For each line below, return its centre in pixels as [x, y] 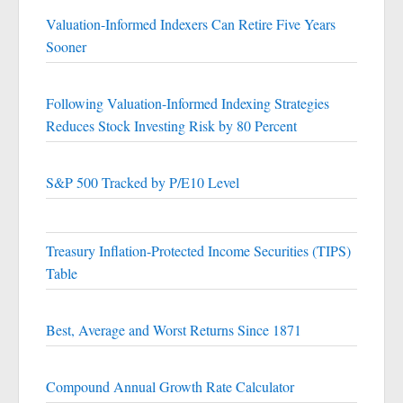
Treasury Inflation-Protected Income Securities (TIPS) [198, 251]
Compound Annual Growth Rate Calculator [170, 386]
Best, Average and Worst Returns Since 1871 [174, 330]
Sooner [66, 46]
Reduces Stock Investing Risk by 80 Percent [171, 125]
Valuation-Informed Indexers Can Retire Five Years [191, 24]
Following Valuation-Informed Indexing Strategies [188, 103]
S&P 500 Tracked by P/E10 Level [143, 182]
